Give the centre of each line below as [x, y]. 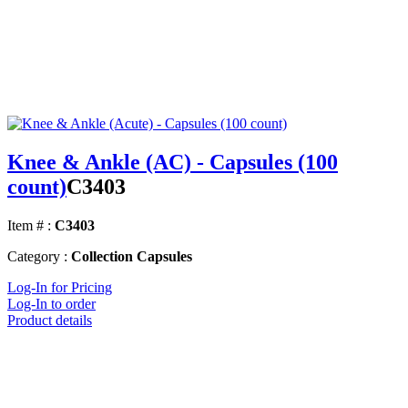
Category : [37, 257]
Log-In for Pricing [60, 288]
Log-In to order [51, 304]
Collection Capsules [132, 257]
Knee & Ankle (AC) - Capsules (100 [173, 163]
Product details [50, 321]
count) [37, 187]
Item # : [29, 226]
